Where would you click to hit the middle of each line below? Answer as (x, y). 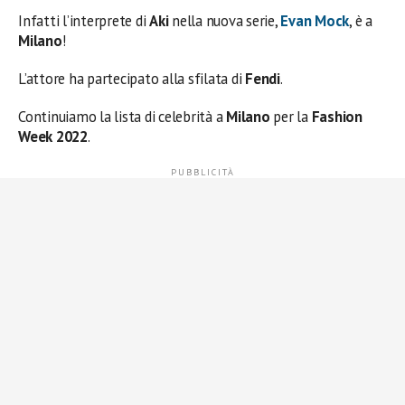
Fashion (337, 117)
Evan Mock (315, 21)
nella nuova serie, (226, 21)
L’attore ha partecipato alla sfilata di (132, 79)
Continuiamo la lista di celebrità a (122, 117)
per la (292, 117)
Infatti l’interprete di (84, 21)
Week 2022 (53, 137)
